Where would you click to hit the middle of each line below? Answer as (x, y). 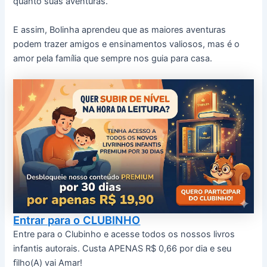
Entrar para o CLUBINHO (77, 220)
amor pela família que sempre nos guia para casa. (113, 58)
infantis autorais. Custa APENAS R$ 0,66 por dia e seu (122, 248)
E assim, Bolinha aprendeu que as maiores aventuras (120, 30)
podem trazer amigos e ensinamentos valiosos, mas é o (127, 44)
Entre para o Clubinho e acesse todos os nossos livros (124, 234)
